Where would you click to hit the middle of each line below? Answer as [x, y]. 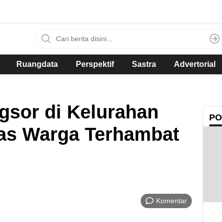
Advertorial [195, 64]
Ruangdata [37, 64]
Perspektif [95, 64]
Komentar [171, 200]
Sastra [144, 64]
